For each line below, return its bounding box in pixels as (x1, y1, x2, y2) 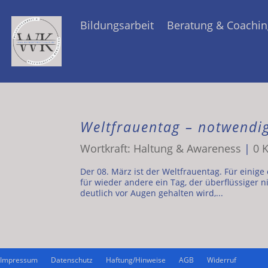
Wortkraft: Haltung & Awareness (80, 141, 242, 156)
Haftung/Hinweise (106, 254, 166, 265)
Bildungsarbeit (80, 17, 154, 32)
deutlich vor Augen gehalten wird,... (80, 187, 224, 199)
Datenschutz (51, 254, 93, 265)
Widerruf (207, 254, 236, 265)
